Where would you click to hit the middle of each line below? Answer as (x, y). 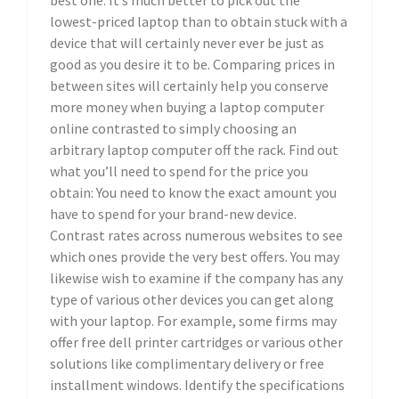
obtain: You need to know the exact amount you (193, 193)
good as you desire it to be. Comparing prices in (192, 65)
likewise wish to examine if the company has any (196, 278)
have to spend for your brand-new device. (173, 214)
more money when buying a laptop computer (187, 107)
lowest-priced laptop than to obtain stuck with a (199, 22)
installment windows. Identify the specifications (197, 385)
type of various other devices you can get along (192, 300)
